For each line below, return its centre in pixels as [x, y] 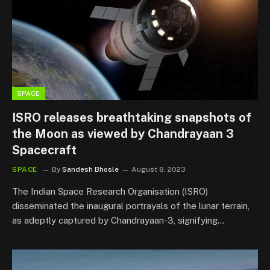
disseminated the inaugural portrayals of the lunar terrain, [131, 206]
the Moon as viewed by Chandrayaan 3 [123, 133]
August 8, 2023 [159, 169]
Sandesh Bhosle [90, 169]
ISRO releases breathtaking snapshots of [132, 117]
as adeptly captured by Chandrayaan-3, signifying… [118, 220]
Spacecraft [44, 150]
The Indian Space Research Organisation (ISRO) [110, 191]
